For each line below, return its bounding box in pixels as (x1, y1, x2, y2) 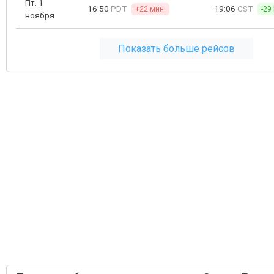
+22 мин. (135, 5, 166, 13)
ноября (25, 10, 54, 20)
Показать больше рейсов (117, 43, 235, 54)
